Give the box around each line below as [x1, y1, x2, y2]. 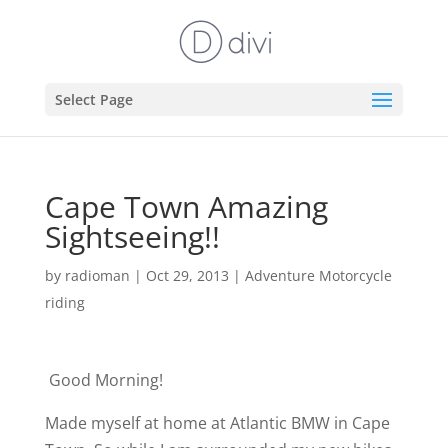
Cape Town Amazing [44, 186, 328, 227]
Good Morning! [44, 369, 163, 391]
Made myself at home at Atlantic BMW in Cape [44, 412, 390, 434]
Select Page [54, 90, 133, 109]
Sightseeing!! [44, 216, 220, 257]
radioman [64, 266, 130, 285]
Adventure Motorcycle [244, 266, 392, 285]
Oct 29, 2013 [145, 266, 229, 285]
